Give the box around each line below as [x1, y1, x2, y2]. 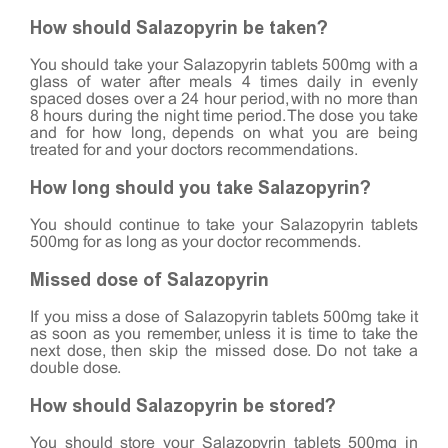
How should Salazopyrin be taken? [30, 16, 328, 39]
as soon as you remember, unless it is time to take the [30, 326, 418, 342]
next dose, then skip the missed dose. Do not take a [30, 343, 418, 359]
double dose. [30, 360, 121, 376]
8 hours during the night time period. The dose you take [30, 108, 418, 124]
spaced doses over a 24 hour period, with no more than [30, 91, 418, 107]
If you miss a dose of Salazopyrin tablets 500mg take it [30, 309, 418, 325]
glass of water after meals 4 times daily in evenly [30, 74, 418, 90]
